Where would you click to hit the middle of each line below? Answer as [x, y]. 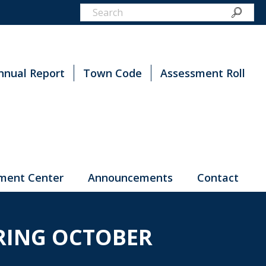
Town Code [113, 73]
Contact [218, 178]
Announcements [130, 178]
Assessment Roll [203, 73]
